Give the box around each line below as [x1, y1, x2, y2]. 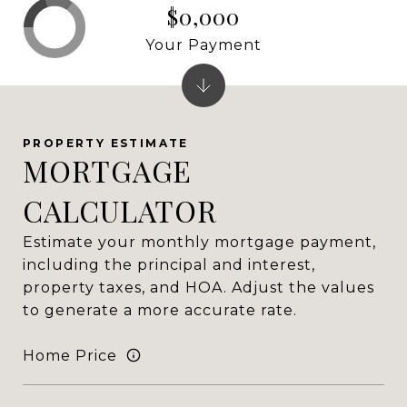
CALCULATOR [23, 191, 217, 230]
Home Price [23, 346, 117, 364]
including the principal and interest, [23, 256, 315, 273]
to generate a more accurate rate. [23, 302, 297, 319]
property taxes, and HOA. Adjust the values [23, 279, 374, 296]
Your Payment [145, 35, 262, 54]
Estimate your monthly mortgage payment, [23, 233, 376, 251]
